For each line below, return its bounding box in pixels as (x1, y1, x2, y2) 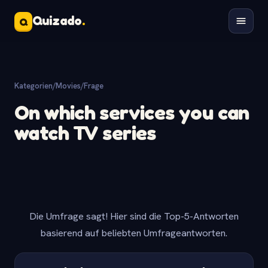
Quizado (32, 13, 82, 28)
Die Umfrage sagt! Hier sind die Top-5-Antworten (29, 209, 239, 223)
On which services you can (14, 100, 249, 124)
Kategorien (14, 81, 53, 91)
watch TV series (14, 120, 156, 145)
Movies (56, 81, 81, 91)
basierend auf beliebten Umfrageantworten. (41, 226, 227, 239)
